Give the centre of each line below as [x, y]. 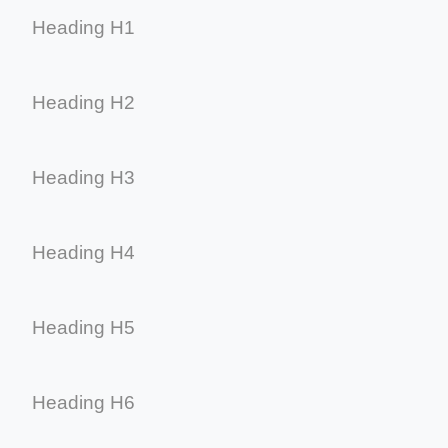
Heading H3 [83, 177]
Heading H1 [83, 27]
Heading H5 [83, 327]
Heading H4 [83, 252]
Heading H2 [83, 102]
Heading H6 [83, 402]
